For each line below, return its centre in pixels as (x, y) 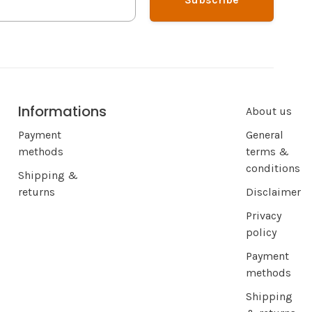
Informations (62, 112)
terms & (267, 152)
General (265, 135)
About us (269, 111)
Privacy (264, 216)
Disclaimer (273, 192)
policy (261, 233)
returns (37, 192)
